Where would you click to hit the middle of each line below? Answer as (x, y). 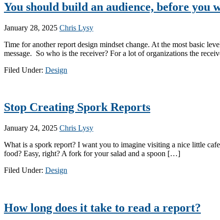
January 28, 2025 (31, 27)
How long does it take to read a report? (102, 208)
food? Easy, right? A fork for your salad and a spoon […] (92, 154)
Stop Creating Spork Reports (77, 107)
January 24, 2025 (31, 128)
